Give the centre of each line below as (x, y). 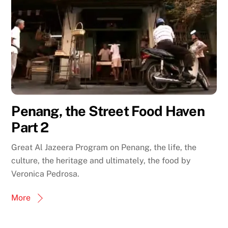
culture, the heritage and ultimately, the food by (101, 160)
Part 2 (30, 127)
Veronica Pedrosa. (46, 174)
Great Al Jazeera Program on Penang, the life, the (104, 147)
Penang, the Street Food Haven (108, 111)
